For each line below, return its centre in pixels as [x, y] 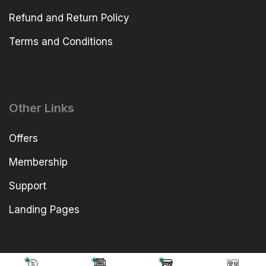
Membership [38, 162]
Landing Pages [44, 209]
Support [28, 186]
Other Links [42, 108]
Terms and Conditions [61, 42]
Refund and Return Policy [69, 18]
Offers [23, 138]
